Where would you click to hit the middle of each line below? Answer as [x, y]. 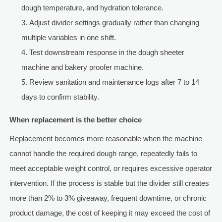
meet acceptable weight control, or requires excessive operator [111, 168]
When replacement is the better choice [75, 120]
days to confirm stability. [60, 97]
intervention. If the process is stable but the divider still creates [109, 183]
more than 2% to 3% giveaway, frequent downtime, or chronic [108, 198]
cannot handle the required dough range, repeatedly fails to [103, 154]
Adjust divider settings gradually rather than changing [114, 23]
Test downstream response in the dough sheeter [107, 53]
